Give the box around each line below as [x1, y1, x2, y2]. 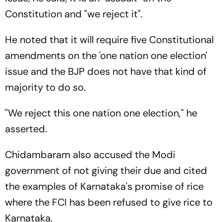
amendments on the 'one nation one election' [5, 49, 207, 62]
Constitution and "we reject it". [5, 7, 143, 20]
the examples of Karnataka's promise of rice [5, 180, 204, 193]
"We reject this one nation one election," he [5, 107, 197, 119]
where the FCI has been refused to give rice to [5, 196, 213, 209]
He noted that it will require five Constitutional [5, 33, 214, 46]
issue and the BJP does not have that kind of [5, 65, 207, 78]
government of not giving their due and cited [5, 164, 207, 177]
